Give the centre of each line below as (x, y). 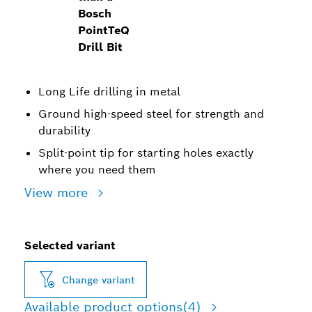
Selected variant (70, 245)
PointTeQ (104, 30)
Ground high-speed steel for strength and (151, 114)
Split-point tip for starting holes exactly (146, 153)
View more (58, 193)
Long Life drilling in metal (109, 92)
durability (64, 131)
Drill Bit (101, 47)
